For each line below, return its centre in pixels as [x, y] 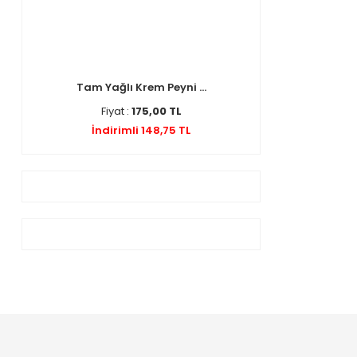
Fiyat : [116, 111]
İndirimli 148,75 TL [141, 130]
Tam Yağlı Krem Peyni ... [141, 87]
